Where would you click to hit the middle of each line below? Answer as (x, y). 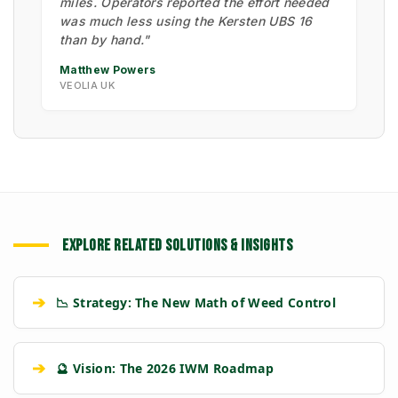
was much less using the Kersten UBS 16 (186, 20)
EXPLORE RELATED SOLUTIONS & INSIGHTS (177, 245)
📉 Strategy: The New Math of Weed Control (196, 302)
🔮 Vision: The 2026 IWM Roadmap (165, 368)
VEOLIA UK (87, 85)
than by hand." (105, 39)
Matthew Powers (108, 69)
